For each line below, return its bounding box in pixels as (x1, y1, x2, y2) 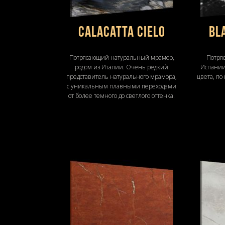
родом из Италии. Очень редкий (75, 62, 168, 71)
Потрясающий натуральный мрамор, (69, 53, 174, 62)
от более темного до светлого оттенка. (68, 91, 175, 100)
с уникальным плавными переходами (67, 81, 176, 90)
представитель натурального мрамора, (66, 72, 177, 81)
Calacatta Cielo (78, 25, 165, 41)
